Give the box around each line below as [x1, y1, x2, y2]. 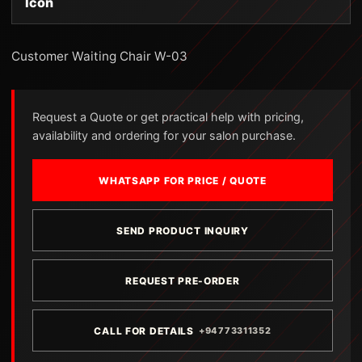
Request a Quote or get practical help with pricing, [32, 110, 304, 124]
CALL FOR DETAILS [94, 324, 194, 337]
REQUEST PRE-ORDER [125, 274, 240, 287]
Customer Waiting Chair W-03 [11, 48, 187, 64]
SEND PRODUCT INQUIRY [116, 224, 249, 237]
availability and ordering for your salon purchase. [32, 128, 296, 142]
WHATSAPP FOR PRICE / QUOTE [99, 174, 267, 187]
